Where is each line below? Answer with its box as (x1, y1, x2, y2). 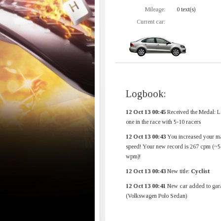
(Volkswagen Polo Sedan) (126, 192, 187, 199)
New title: (166, 168, 191, 175)
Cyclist (191, 168, 210, 175)
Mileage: (145, 6, 165, 13)
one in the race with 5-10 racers (126, 118, 201, 125)
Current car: (137, 18, 165, 25)
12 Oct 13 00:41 (126, 183, 166, 189)
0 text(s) (175, 6, 195, 13)
